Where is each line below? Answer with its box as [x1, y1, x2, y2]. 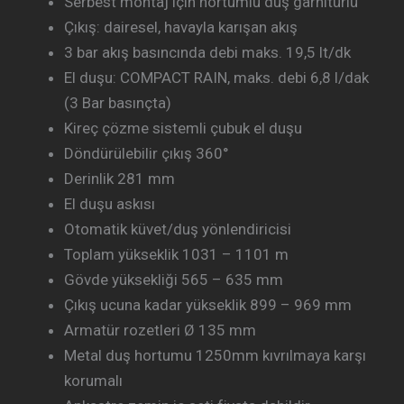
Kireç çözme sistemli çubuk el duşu [64, 119, 302, 138]
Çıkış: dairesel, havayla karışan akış [64, 18, 298, 37]
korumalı [64, 372, 123, 390]
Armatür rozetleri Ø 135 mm [64, 321, 256, 340]
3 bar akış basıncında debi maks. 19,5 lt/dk [64, 43, 351, 62]
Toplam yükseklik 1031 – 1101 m [64, 245, 289, 264]
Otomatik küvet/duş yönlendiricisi [64, 220, 291, 239]
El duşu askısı [64, 195, 155, 214]
